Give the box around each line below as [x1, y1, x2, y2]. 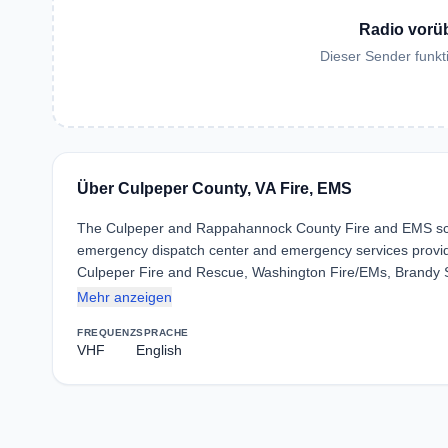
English [136, 342, 182, 358]
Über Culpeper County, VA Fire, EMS [77, 180, 352, 197]
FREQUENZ [77, 327, 136, 338]
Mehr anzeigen [77, 289, 172, 305]
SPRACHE [136, 327, 189, 338]
